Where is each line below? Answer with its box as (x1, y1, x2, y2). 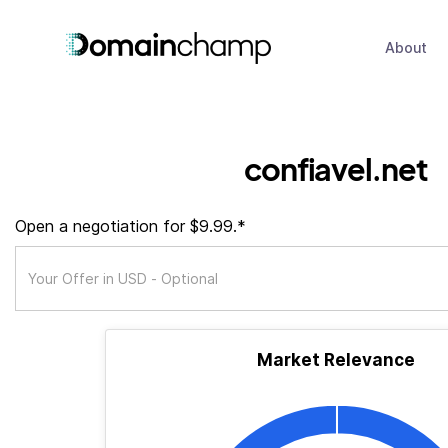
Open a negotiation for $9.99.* (15, 216, 246, 236)
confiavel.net (244, 149, 428, 188)
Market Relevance (257, 350, 415, 370)
